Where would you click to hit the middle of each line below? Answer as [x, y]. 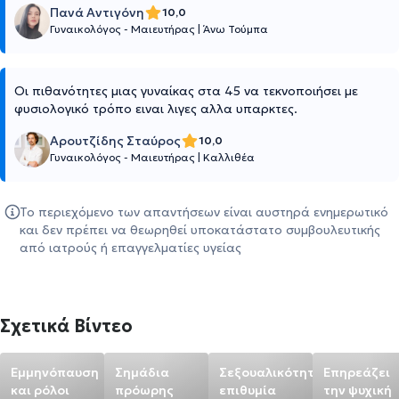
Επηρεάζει [357, 373]
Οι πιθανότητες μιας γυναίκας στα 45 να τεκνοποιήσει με [186, 91]
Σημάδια [142, 373]
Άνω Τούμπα [236, 29]
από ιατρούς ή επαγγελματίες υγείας [130, 248]
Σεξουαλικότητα [271, 373]
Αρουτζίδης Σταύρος [115, 141]
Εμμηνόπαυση [55, 373]
